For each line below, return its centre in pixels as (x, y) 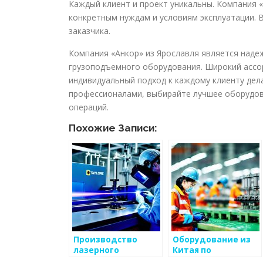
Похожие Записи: (113, 128)
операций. (89, 107)
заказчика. (90, 31)
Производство (105, 240)
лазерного (96, 250)
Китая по (192, 250)
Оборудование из (212, 240)
